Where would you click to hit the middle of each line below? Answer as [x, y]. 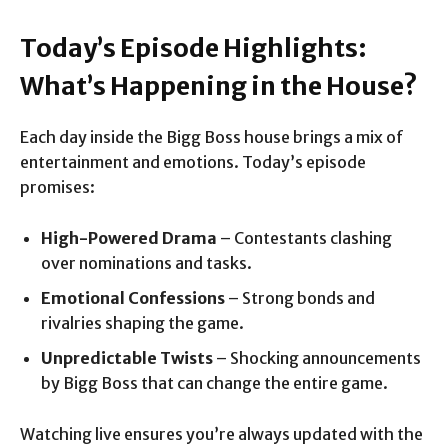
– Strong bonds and [300, 298]
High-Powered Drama [129, 238]
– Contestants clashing [304, 238]
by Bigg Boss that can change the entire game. [214, 383]
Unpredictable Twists [127, 358]
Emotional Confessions [133, 298]
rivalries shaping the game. [142, 323]
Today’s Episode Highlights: [193, 48]
